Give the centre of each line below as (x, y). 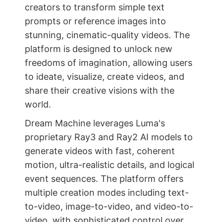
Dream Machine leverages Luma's (95, 123)
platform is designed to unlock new (99, 49)
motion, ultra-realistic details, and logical (110, 165)
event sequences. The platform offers (104, 179)
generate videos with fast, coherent (100, 151)
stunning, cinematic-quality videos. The (107, 35)
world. (38, 105)
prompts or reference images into (95, 21)
